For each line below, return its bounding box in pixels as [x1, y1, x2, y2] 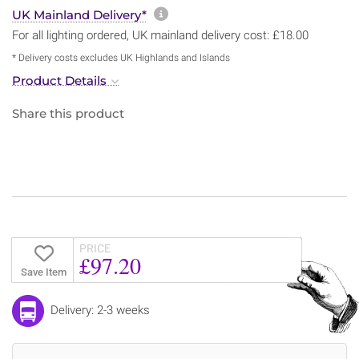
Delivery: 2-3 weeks [50, 302, 150, 317]
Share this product [12, 105, 124, 121]
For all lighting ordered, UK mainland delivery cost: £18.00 [12, 27, 309, 42]
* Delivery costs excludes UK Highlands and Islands [12, 51, 230, 63]
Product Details [12, 72, 107, 88]
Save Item [20, 265, 67, 278]
